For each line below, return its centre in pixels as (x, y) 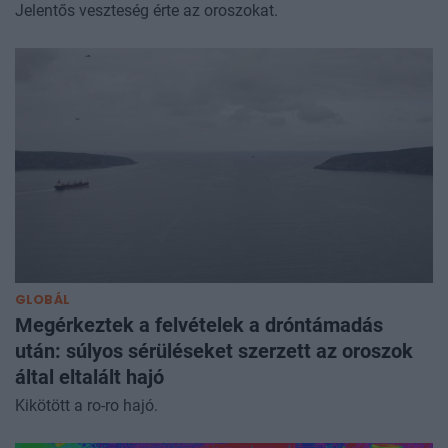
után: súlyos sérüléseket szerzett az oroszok (214, 350)
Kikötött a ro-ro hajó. (86, 405)
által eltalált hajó (89, 376)
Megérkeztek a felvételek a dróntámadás (199, 324)
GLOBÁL (42, 299)
